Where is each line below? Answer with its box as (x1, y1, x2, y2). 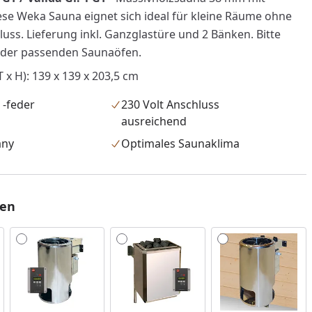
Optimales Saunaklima (121, 136, 240, 151)
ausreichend (121, 114, 187, 129)
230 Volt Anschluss (121, 97, 220, 112)
